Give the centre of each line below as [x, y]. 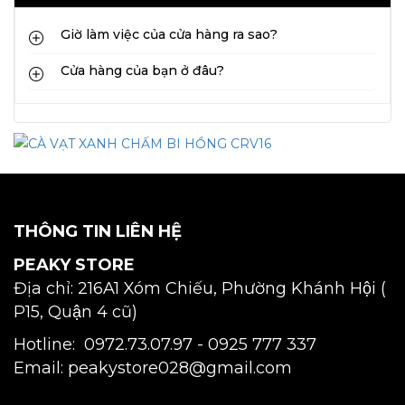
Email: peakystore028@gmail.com [153, 368]
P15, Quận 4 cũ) [75, 312]
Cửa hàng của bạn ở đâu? [142, 71]
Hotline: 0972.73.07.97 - [108, 344]
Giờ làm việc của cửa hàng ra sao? [169, 35]
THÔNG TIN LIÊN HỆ [98, 231]
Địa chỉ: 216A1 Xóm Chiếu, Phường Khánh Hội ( [200, 288]
